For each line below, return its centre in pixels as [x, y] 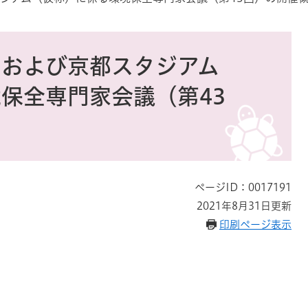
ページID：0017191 [243, 187]
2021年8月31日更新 [244, 206]
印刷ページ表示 [255, 224]
